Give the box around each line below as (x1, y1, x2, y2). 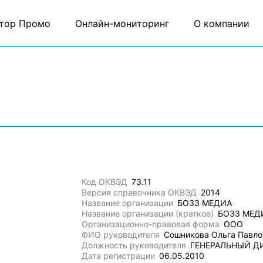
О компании (193, 17, 249, 29)
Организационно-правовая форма (82, 219, 220, 229)
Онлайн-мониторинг (75, 17, 169, 29)
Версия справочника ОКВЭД (82, 187, 197, 197)
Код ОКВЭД (82, 177, 128, 187)
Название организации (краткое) (82, 208, 214, 218)
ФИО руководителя (82, 230, 160, 240)
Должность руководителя (82, 240, 187, 250)
